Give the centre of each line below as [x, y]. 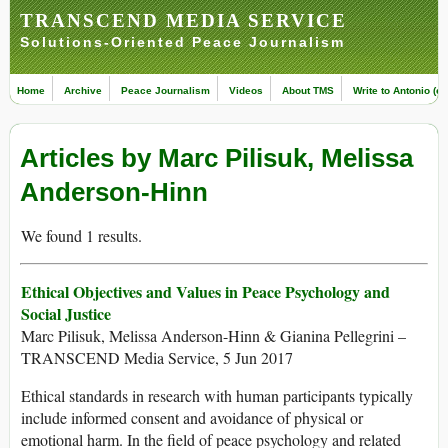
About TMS [308, 90]
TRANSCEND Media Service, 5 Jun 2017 [157, 358]
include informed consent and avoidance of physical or [192, 418]
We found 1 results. [81, 236]
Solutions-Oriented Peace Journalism [182, 42]
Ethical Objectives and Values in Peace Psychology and [205, 292]
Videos [246, 90]
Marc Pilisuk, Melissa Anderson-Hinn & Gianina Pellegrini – [213, 336]
